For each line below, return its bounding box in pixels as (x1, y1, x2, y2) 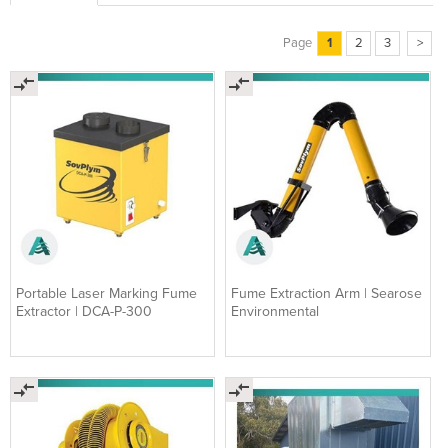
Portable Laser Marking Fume (16, 284, 197, 302)
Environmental (231, 302, 320, 320)
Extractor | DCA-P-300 (16, 302, 152, 320)
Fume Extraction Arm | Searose (231, 284, 423, 302)
